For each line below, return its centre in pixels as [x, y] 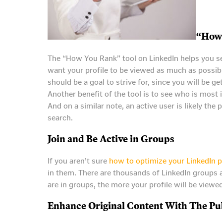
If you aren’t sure [78, 161]
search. [60, 117]
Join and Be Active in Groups [111, 139]
